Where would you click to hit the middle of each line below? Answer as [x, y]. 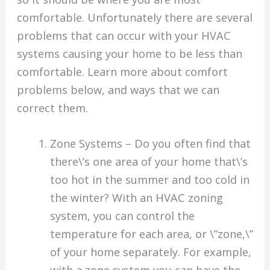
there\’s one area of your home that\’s [149, 161]
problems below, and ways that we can [118, 89]
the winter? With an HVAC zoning [136, 197]
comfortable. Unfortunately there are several [135, 17]
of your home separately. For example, [150, 252]
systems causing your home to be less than [130, 53]
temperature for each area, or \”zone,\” [151, 234]
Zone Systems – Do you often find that [150, 143]
